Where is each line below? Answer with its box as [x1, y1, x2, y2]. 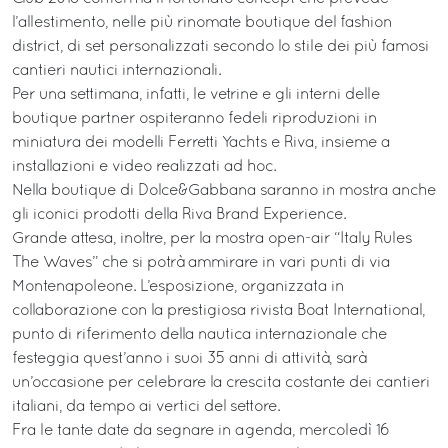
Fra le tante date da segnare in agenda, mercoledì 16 [12, 423, 389, 438]
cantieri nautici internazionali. [12, 63, 221, 78]
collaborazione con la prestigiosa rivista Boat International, [12, 303, 425, 318]
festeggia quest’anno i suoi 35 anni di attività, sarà [12, 351, 366, 366]
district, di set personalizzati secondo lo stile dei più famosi [12, 39, 429, 54]
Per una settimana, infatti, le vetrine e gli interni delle [12, 87, 380, 102]
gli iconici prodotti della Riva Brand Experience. [12, 207, 346, 222]
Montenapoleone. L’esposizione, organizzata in [12, 279, 344, 294]
